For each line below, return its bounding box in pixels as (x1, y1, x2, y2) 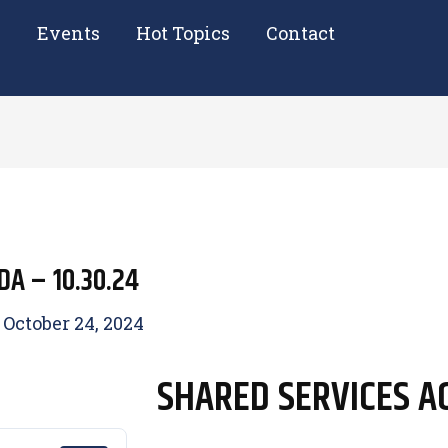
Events (37, 21, 100, 45)
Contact (266, 21, 335, 45)
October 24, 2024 (3, 311, 145, 336)
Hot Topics (136, 21, 230, 45)
